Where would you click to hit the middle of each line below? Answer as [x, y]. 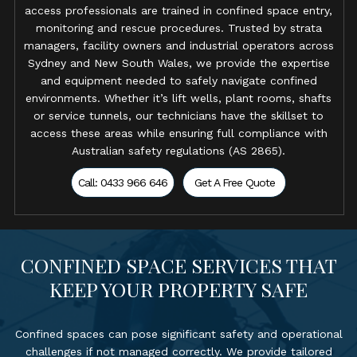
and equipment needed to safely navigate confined [178, 80]
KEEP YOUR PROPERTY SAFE [178, 289]
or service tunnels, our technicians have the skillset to [178, 116]
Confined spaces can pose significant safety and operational [178, 334]
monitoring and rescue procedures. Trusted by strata [178, 28]
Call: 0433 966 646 [123, 182]
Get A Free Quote [234, 182]
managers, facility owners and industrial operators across [178, 45]
